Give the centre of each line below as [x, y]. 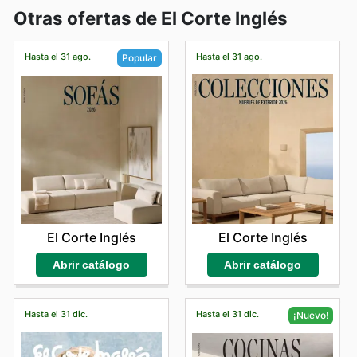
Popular [139, 57]
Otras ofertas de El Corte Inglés [151, 18]
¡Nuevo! [311, 315]
